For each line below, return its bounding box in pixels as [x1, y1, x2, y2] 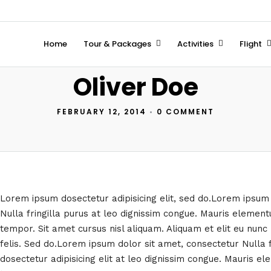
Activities [177, 38, 214, 50]
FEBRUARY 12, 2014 [57, 106, 146, 117]
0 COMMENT [157, 106, 214, 117]
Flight [239, 38, 262, 50]
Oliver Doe [73, 70, 198, 104]
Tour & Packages [83, 38, 151, 50]
